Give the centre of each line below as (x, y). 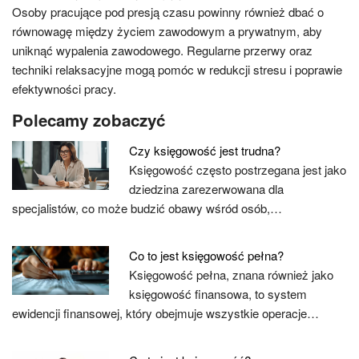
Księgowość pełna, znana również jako (232, 274)
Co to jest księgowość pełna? (207, 255)
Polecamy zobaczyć (89, 120)
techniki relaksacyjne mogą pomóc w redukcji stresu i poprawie (177, 69)
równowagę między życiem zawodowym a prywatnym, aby (167, 31)
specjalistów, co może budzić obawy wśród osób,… (147, 208)
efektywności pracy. (64, 89)
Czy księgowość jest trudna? (205, 150)
